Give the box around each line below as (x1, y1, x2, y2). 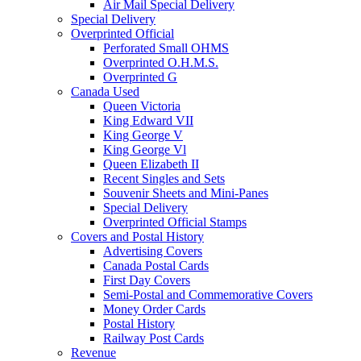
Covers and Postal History (71, 230, 204, 244)
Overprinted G (103, 70, 177, 85)
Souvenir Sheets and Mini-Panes (103, 186, 268, 201)
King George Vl (103, 143, 186, 157)
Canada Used (71, 85, 139, 99)
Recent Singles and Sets (103, 172, 225, 186)
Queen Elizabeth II (103, 157, 199, 172)
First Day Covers (103, 273, 190, 288)
